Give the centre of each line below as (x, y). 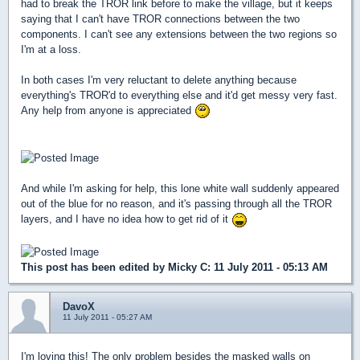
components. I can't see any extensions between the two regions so (179, 34)
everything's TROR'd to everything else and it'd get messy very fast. (179, 95)
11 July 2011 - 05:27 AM (107, 317)
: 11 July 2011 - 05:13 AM (268, 267)
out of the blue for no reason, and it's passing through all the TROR (176, 204)
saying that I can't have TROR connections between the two (160, 18)
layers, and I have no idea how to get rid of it (126, 219)
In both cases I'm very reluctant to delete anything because (159, 80)
